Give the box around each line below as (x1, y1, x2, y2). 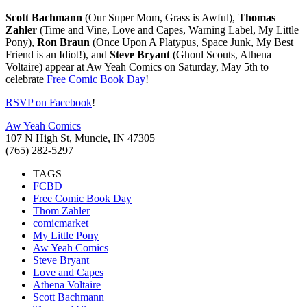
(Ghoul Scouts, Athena (170, 48, 271, 60)
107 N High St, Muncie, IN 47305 (5, 132, 155, 144)
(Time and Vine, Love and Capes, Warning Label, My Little (37, 23, 299, 36)
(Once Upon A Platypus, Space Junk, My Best (90, 36, 293, 48)
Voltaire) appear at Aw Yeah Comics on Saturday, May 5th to (5, 60, 269, 73)
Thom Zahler (33, 204, 90, 217)
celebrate (5, 73, 47, 85)
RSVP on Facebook (5, 96, 92, 108)
